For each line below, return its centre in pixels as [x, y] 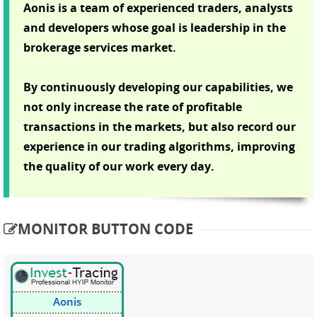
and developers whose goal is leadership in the [155, 27]
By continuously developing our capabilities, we [158, 87]
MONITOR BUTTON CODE [105, 229]
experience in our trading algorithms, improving [159, 146]
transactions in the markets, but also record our [160, 126]
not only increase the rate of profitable [133, 106]
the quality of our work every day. [119, 166]
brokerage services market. [100, 47]
